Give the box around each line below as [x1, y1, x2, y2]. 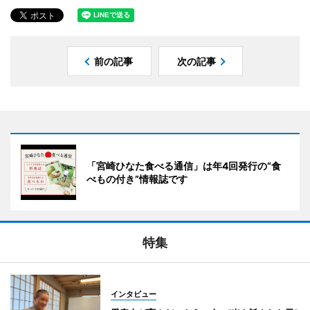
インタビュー [111, 289, 156, 299]
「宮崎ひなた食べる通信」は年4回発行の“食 [86, 159, 281, 172]
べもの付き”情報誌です [86, 172, 188, 185]
